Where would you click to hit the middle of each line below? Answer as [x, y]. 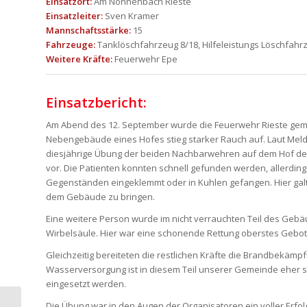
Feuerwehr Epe [145, 59]
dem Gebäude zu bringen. [100, 197]
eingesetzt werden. [86, 284]
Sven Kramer [131, 16]
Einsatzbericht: [96, 103]
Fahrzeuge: [71, 45]
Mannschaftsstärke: [88, 30]
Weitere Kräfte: [79, 59]
